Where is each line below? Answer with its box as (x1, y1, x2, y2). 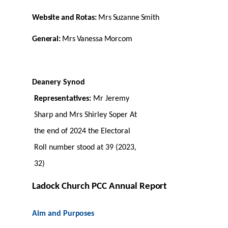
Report (139, 181, 167, 191)
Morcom (104, 35, 132, 43)
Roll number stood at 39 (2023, (34, 143, 136, 152)
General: (32, 35, 61, 43)
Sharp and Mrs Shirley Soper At (34, 110, 137, 119)
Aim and (32, 209, 63, 218)
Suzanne (112, 13, 139, 22)
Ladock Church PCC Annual (32, 181, 139, 191)
